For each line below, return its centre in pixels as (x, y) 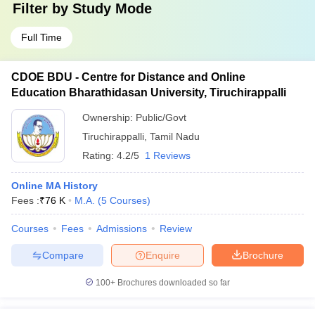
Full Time (41, 37)
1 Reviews (168, 155)
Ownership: (109, 117)
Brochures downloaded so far (173, 283)
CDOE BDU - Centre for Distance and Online (128, 77)
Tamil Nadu (175, 136)
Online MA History (54, 186)
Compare (63, 255)
